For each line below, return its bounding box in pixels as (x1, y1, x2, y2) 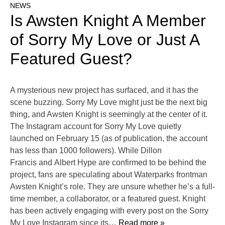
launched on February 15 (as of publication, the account (10, 134, 207, 143)
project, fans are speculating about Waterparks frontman (10, 170, 207, 179)
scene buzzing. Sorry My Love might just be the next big (10, 98, 207, 107)
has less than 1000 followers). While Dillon (10, 146, 162, 155)
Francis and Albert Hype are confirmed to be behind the (10, 158, 206, 167)
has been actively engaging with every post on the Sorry (10, 206, 208, 215)
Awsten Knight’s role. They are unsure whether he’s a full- (10, 182, 215, 191)
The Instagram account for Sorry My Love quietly (10, 122, 181, 131)
